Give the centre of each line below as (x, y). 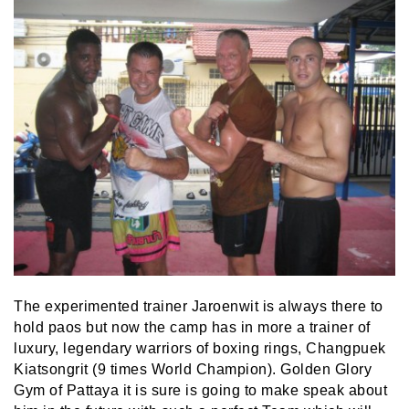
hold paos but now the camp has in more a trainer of (192, 328)
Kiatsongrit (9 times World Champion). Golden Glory (193, 370)
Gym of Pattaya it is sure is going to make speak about (200, 391)
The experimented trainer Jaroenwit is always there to (199, 307)
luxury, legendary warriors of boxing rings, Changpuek (200, 349)
